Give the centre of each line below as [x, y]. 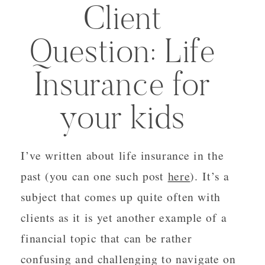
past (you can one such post [94, 176]
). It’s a [210, 176]
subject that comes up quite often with [121, 197]
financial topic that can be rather [106, 238]
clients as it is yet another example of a [124, 217]
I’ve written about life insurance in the [122, 155]
